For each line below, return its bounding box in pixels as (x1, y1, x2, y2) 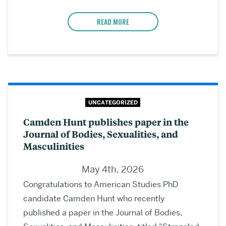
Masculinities (23, 139, 84, 152)
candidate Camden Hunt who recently (23, 193, 165, 204)
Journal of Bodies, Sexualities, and (23, 127, 178, 140)
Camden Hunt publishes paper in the (23, 115, 189, 128)
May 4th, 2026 (82, 163, 144, 175)
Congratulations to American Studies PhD (23, 179, 178, 190)
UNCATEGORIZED (88, 99, 138, 106)
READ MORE (96, 16, 129, 27)
